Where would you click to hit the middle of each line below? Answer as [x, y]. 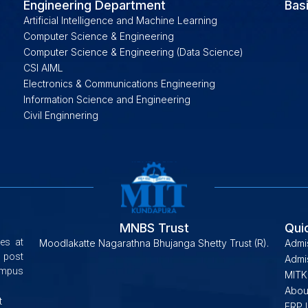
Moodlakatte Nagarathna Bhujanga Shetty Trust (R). [154, 243]
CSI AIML [43, 67]
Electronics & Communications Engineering [119, 83]
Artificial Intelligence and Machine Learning [120, 20]
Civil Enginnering [61, 115]
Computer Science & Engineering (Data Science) [133, 52]
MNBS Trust [154, 228]
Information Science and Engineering [107, 99]
